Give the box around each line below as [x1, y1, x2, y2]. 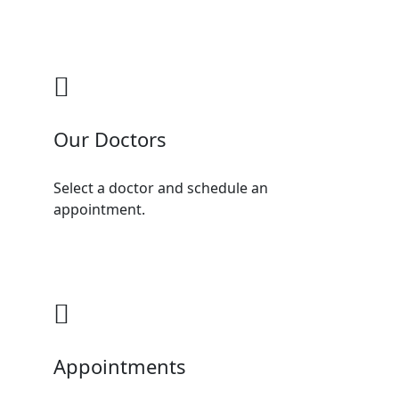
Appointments [53, 353, 186, 379]
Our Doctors [53, 126, 167, 152]
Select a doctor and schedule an [53, 178, 268, 198]
